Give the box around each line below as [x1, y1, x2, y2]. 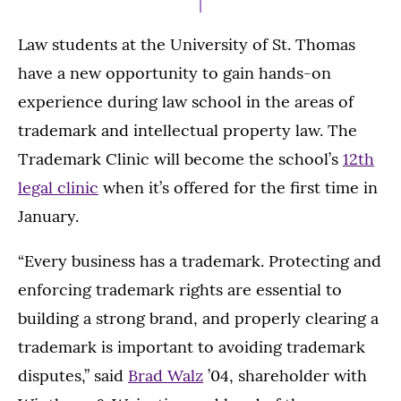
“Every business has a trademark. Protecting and [18, 251, 381, 272]
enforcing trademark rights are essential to [18, 279, 342, 301]
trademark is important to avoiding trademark [18, 337, 365, 358]
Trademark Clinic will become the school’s [18, 149, 343, 170]
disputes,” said [18, 365, 128, 387]
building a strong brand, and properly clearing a [18, 308, 379, 329]
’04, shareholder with [203, 365, 367, 387]
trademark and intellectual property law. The [18, 120, 357, 141]
